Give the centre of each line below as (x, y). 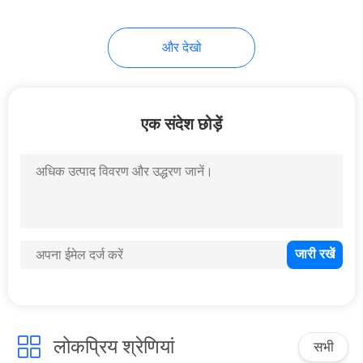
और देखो (181, 47)
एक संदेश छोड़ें (181, 124)
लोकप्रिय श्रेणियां (113, 347)
